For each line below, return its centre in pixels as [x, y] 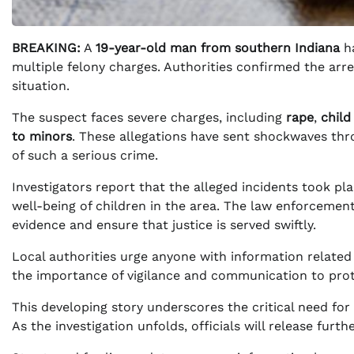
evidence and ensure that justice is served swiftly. [164, 225]
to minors [42, 137]
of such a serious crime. [85, 156]
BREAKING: [46, 48]
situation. [41, 86]
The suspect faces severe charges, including [149, 118]
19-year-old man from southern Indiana [218, 48]
